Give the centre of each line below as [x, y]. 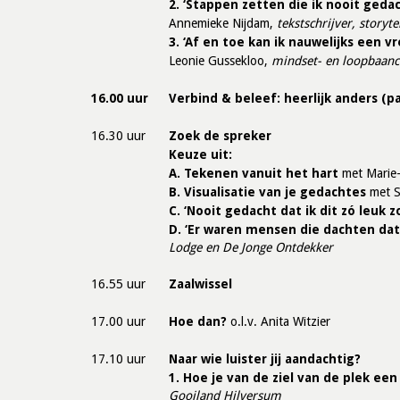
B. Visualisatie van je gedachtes [267, 192]
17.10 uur [118, 359]
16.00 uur [120, 98]
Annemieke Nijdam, [221, 23]
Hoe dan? [198, 321]
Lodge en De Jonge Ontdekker [251, 247]
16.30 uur [118, 136]
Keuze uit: [200, 154]
